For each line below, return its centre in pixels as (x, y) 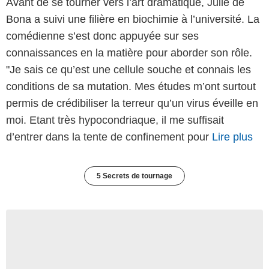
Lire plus (232, 137)
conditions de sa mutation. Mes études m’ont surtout (131, 86)
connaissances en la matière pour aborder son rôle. (129, 53)
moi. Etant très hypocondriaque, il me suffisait (115, 120)
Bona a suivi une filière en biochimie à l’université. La (133, 19)
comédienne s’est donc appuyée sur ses (102, 36)
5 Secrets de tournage (134, 176)
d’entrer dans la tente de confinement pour (109, 137)
